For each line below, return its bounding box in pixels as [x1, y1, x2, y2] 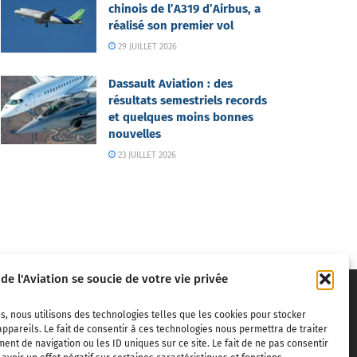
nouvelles [108, 126, 161, 141]
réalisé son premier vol [108, 18, 233, 33]
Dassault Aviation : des [108, 76, 233, 91]
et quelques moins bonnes [108, 109, 253, 124]
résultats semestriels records [108, 92, 267, 108]
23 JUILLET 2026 [116, 149, 177, 160]
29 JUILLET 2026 [116, 41, 178, 52]
